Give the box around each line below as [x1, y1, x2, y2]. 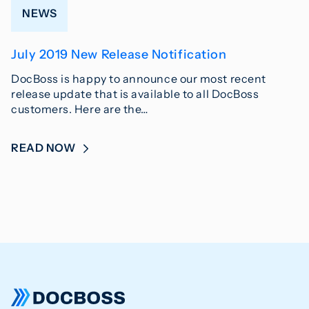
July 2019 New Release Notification [11, 47, 227, 63]
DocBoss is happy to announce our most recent [11, 72, 266, 86]
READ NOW [11, 141, 78, 155]
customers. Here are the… [11, 102, 148, 117]
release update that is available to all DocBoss [11, 87, 259, 101]
